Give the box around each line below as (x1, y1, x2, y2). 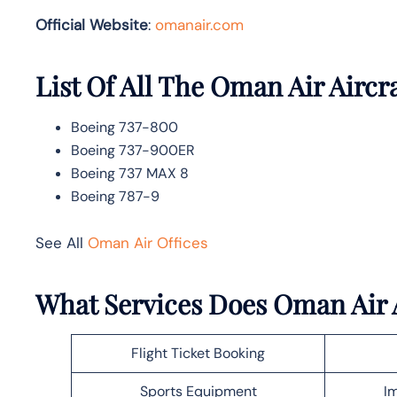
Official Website (35, 14, 148, 35)
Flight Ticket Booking (131, 343, 265, 362)
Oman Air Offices (88, 232, 208, 253)
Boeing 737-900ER (71, 140, 195, 160)
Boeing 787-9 (71, 186, 160, 206)
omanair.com (155, 14, 244, 35)
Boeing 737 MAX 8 (71, 163, 189, 183)
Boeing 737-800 (71, 117, 178, 136)
